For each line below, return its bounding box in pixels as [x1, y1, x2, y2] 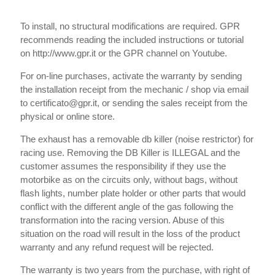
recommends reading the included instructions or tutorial [20, 34, 244, 45]
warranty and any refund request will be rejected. [20, 241, 214, 252]
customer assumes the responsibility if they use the [20, 160, 226, 171]
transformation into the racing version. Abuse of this [20, 214, 225, 225]
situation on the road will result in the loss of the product [20, 228, 240, 239]
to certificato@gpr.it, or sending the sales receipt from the [20, 97, 247, 108]
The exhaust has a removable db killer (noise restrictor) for [20, 133, 254, 144]
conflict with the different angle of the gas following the [20, 201, 233, 212]
